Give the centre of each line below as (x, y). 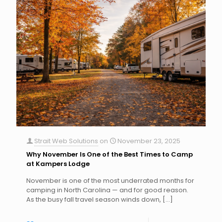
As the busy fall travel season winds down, (94, 200)
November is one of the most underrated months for (110, 181)
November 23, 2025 (149, 141)
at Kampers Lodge (58, 164)
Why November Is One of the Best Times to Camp (110, 155)
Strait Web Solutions (66, 141)
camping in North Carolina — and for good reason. (107, 190)
